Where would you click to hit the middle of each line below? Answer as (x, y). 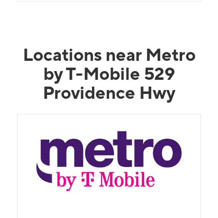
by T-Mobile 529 (109, 73)
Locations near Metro (109, 54)
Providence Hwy (109, 92)
